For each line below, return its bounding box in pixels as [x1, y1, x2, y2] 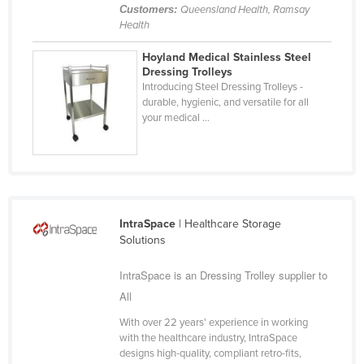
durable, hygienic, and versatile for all [142, 96, 310, 110]
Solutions [119, 233, 166, 248]
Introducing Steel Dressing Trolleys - [142, 80, 304, 94]
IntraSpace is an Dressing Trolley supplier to [119, 267, 327, 284]
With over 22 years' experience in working [119, 316, 308, 330]
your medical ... [142, 111, 210, 125]
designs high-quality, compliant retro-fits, [119, 347, 301, 361]
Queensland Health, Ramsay [180, 3, 310, 17]
